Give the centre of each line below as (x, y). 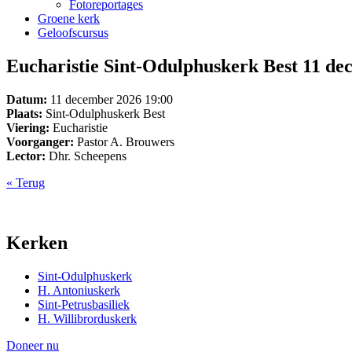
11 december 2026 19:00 (110, 99)
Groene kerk (69, 18)
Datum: (27, 99)
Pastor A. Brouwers (124, 141)
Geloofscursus (73, 33)
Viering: (28, 127)
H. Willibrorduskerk (87, 318)
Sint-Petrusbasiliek (84, 304)
